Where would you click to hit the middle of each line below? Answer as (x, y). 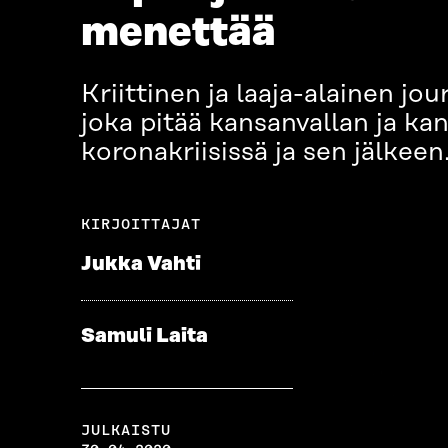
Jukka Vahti (140, 264)
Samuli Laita (144, 336)
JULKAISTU (125, 430)
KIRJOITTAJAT (140, 224)
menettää (178, 33)
